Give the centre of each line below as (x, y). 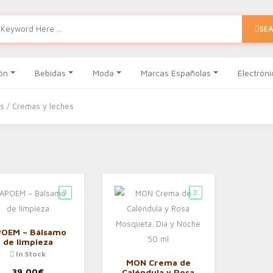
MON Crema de (158, 262)
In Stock (30, 254)
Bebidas (51, 73)
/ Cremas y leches (39, 106)
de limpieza (28, 242)
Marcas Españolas (175, 73)
